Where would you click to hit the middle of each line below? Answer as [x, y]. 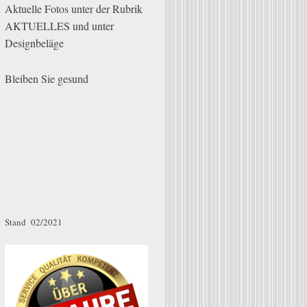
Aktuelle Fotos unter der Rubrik [74, 9]
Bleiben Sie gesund [49, 78]
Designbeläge [38, 43]
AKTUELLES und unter [60, 26]
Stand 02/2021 [34, 222]
